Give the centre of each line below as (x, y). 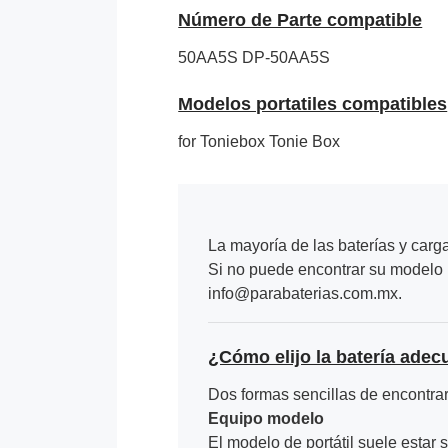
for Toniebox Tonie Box (259, 141)
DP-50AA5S (286, 57)
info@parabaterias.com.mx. (305, 293)
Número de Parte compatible (300, 19)
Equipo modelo (266, 418)
